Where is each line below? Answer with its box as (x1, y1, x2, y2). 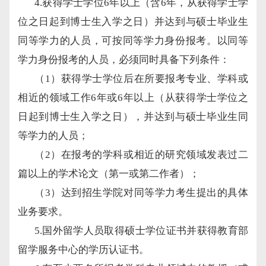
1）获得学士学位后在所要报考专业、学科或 (45, 72, 249, 84)
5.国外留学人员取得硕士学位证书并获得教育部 (34, 224, 248, 236)
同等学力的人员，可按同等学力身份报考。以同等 (18, 34, 248, 46)
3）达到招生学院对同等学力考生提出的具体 (45, 186, 249, 198)
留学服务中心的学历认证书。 (18, 243, 149, 255)
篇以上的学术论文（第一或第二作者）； (18, 167, 199, 179)
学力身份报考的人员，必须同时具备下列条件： (18, 53, 230, 65)
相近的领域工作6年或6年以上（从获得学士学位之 (18, 91, 248, 103)
